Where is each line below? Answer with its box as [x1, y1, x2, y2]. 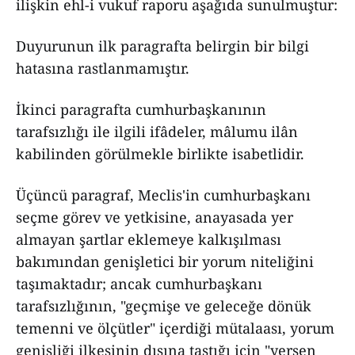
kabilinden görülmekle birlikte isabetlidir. [16, 144, 304, 163]
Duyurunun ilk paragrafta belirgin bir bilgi [16, 36, 309, 55]
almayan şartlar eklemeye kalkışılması [16, 230, 281, 249]
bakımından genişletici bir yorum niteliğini [16, 252, 314, 271]
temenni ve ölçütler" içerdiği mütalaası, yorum [16, 319, 334, 338]
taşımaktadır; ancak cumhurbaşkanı [16, 274, 262, 293]
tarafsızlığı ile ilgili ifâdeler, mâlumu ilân [16, 122, 298, 141]
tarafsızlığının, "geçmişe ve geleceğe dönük [16, 296, 311, 315]
